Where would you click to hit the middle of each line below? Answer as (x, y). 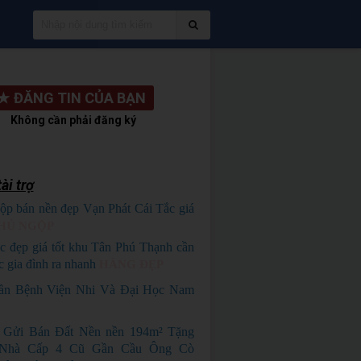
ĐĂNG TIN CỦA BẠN (80, 98)
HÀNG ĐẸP (131, 264)
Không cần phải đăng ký (74, 120)
